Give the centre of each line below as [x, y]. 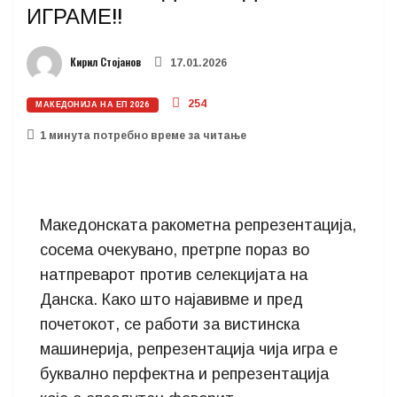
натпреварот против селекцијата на [174, 275]
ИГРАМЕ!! [74, 17]
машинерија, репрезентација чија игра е [189, 349]
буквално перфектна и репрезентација [184, 374]
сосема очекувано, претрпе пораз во [175, 250]
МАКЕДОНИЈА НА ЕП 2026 [93, 105]
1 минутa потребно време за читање [143, 136]
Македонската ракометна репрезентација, [198, 225]
